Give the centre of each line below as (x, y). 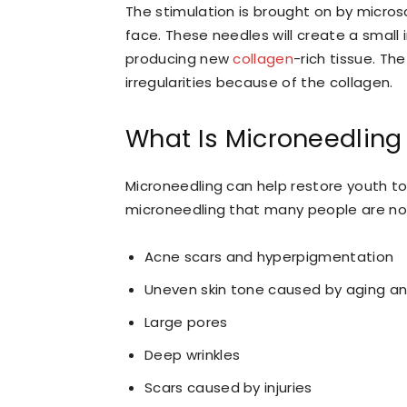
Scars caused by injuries (228, 388)
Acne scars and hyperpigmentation (269, 257)
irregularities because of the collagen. (259, 83)
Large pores (186, 323)
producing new (179, 59)
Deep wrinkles (193, 355)
